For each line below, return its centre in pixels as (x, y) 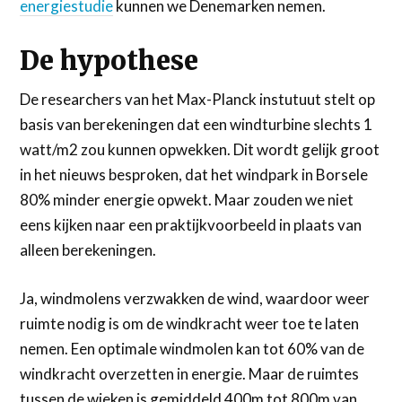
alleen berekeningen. (88, 250)
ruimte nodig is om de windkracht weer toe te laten (190, 323)
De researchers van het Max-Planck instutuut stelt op (198, 100)
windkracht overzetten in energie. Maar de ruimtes (190, 373)
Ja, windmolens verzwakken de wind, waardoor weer (195, 298)
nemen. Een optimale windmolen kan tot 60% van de (192, 348)
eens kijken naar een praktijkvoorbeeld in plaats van (191, 225)
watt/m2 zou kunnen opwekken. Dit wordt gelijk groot (200, 150)
